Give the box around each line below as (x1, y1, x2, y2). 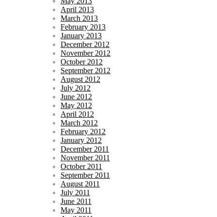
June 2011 (61, 197, 92, 205)
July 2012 (61, 83, 91, 92)
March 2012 (61, 118, 98, 127)
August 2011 (61, 179, 100, 188)
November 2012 (61, 48, 110, 57)
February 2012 (61, 127, 106, 136)
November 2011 (61, 153, 110, 162)
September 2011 (61, 170, 110, 179)
